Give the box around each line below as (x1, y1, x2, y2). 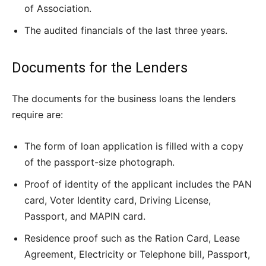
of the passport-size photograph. (24, 156, 175, 169)
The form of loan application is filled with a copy (24, 140, 243, 153)
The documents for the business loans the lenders (12, 93, 236, 105)
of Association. (24, 2, 91, 15)
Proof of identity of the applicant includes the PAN (24, 178, 252, 191)
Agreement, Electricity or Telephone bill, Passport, (24, 248, 250, 261)
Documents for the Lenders (12, 59, 188, 77)
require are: (12, 109, 63, 121)
